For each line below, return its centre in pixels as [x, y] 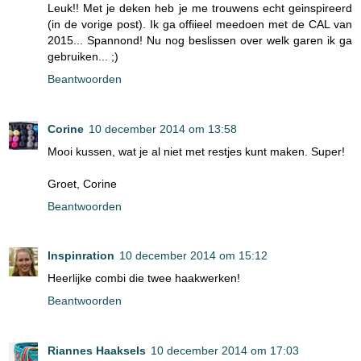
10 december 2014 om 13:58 [163, 129]
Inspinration [81, 256]
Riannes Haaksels [97, 351]
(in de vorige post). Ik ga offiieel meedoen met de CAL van [200, 24]
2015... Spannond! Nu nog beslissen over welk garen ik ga [200, 40]
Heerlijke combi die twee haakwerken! [144, 278]
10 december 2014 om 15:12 [193, 256]
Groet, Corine [82, 183]
